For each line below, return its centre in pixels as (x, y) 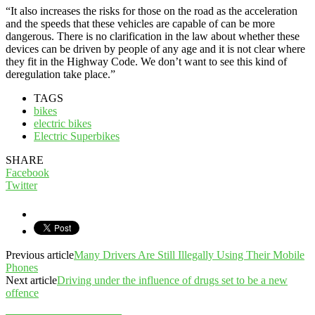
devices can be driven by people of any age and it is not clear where (155, 49)
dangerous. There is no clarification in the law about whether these (153, 36)
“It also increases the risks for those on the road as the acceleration (152, 11)
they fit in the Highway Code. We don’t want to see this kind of (146, 61)
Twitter (21, 185)
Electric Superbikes (77, 136)
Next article (31, 280)
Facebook (27, 172)
